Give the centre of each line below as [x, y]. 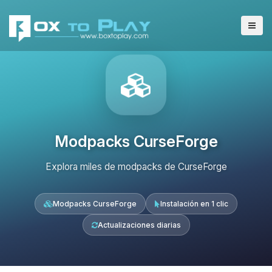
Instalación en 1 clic [194, 204]
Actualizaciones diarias [139, 225]
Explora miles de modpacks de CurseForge [136, 167]
